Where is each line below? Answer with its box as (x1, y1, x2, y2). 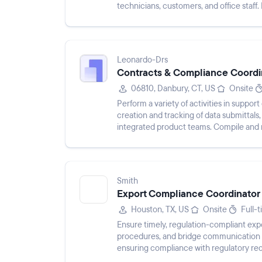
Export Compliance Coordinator (117, 187, 260, 201)
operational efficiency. (117, 12, 196, 23)
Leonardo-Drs (117, 54, 168, 65)
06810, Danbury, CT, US (131, 83, 215, 94)
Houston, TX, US (131, 204, 189, 215)
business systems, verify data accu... (117, 133, 245, 144)
